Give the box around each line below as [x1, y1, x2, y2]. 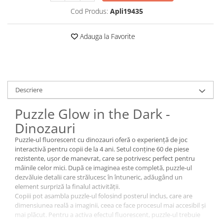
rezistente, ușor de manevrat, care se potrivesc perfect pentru [15, 153, 195, 163]
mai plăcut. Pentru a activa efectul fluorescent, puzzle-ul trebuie [15, 210, 200, 219]
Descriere [15, 85, 42, 94]
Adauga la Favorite [78, 31, 135, 41]
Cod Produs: [71, 6, 108, 16]
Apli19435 [110, 6, 143, 16]
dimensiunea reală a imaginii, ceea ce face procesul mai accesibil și [15, 200, 206, 210]
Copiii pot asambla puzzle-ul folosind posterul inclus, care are [15, 191, 192, 200]
